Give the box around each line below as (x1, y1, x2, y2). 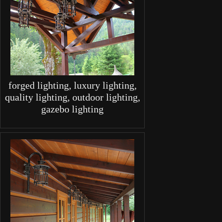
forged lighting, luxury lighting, (8, 80, 137, 91)
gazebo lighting (41, 104, 104, 115)
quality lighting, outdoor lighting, (4, 92, 140, 103)
